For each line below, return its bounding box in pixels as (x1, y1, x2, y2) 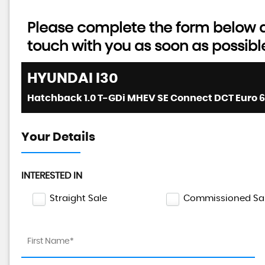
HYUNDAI (27, 72, 93, 86)
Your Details (21, 131, 95, 143)
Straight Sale (50, 194, 107, 203)
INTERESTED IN (21, 171, 82, 180)
